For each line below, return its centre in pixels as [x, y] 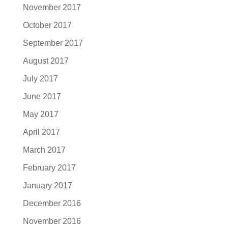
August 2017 [46, 61]
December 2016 [52, 203]
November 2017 [52, 7]
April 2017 [41, 132]
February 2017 [49, 167]
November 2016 [52, 221]
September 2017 [53, 43]
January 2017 [47, 185]
